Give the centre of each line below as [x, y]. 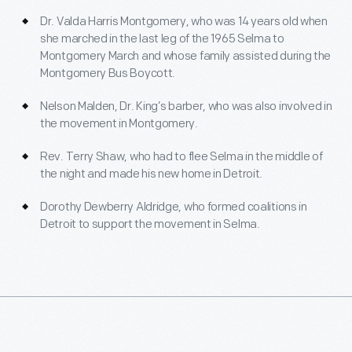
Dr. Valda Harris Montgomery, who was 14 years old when [184, 22]
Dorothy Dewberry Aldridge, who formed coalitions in [174, 207]
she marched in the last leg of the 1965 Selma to [162, 39]
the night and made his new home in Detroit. [152, 174]
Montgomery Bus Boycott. [108, 73]
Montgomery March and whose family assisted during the [186, 56]
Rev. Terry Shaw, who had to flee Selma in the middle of [181, 157]
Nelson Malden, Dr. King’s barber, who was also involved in [186, 106]
